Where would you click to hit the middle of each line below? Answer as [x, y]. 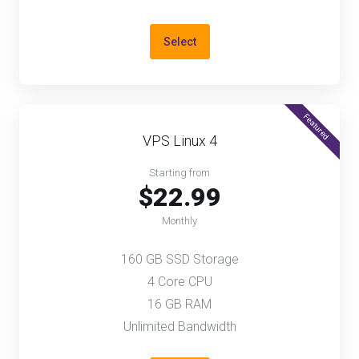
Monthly [179, 221]
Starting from [179, 173]
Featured [317, 127]
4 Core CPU [179, 282]
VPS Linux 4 [179, 141]
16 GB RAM [179, 304]
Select [179, 42]
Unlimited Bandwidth [179, 327]
